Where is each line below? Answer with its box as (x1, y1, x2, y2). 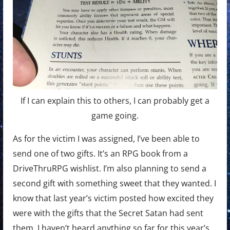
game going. (91, 110, 139, 122)
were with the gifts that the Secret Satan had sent (12, 207, 203, 219)
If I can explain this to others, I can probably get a (21, 95, 209, 107)
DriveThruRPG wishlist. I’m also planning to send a (12, 163, 206, 175)
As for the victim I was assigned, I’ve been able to (12, 133, 200, 145)
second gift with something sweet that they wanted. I (12, 178, 216, 189)
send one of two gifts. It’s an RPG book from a (12, 148, 188, 160)
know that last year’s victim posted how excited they (12, 193, 214, 204)
